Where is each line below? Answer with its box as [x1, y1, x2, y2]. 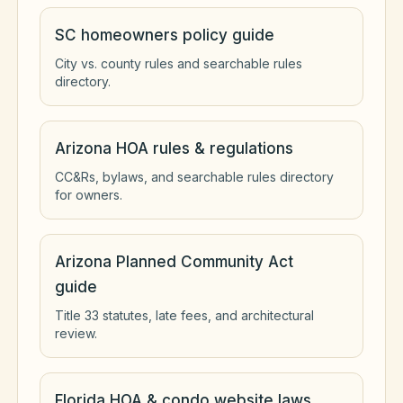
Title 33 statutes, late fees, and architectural [55, 308, 314, 323]
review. [55, 326, 97, 341]
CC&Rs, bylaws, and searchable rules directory [55, 169, 334, 184]
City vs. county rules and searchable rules [55, 56, 302, 71]
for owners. [55, 187, 122, 202]
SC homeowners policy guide [55, 26, 274, 44]
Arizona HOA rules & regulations [55, 139, 293, 157]
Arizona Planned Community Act [55, 253, 293, 271]
